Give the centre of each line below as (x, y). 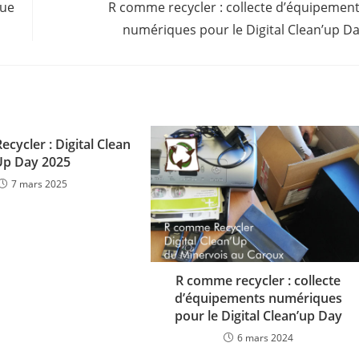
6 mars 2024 (265, 338)
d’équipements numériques (258, 298)
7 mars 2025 (39, 184)
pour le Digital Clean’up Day (258, 316)
